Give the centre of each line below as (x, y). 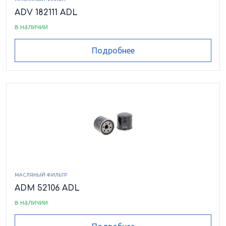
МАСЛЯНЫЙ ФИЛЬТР (41, 175)
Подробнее (113, 50)
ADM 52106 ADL (47, 188)
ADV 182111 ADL (46, 12)
